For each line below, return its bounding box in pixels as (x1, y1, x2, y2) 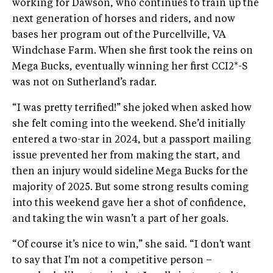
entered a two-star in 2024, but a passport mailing (12, 135, 251, 146)
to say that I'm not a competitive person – (12, 256, 212, 266)
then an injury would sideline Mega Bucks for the (12, 167, 248, 177)
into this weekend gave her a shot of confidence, (12, 199, 246, 209)
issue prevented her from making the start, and (12, 151, 240, 161)
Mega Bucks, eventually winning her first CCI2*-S (12, 62, 247, 73)
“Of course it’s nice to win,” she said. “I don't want (12, 240, 251, 250)
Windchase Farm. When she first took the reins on (12, 46, 253, 57)
